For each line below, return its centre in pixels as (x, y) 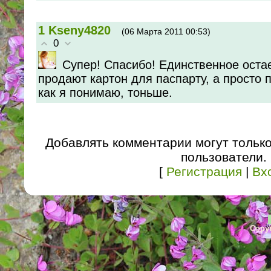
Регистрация (204, 171)
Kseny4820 (80, 30)
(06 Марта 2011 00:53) (166, 31)
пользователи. (224, 157)
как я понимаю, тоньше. (105, 92)
